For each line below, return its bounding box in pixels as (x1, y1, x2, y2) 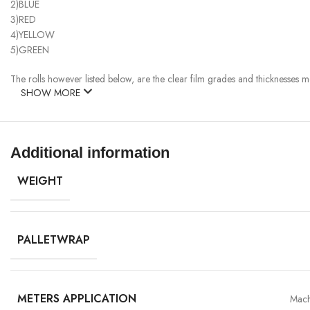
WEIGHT (17, 173, 63, 190)
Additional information (10, 144, 170, 162)
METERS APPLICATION (17, 291, 136, 307)
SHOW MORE (21, 86, 83, 100)
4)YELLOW (10, 28, 55, 42)
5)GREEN (10, 43, 49, 57)
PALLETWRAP (17, 232, 90, 248)
